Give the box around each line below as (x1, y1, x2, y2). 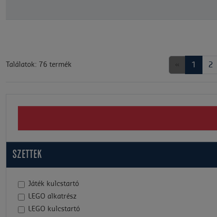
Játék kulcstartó (28, 181, 79, 188)
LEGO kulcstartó (28, 206, 80, 213)
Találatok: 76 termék (6, 61, 72, 68)
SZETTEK (13, 149, 42, 161)
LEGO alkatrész (28, 193, 77, 201)
